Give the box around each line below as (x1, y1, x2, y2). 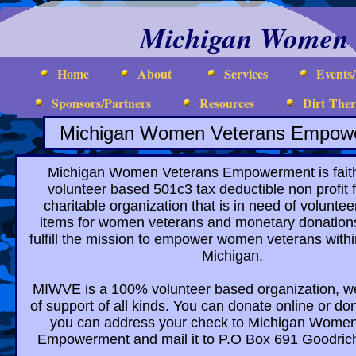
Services (224, 64, 268, 83)
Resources (199, 94, 254, 112)
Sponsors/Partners (52, 94, 151, 112)
